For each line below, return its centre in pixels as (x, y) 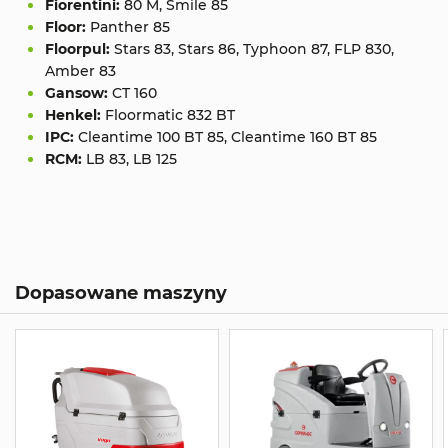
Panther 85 (130, 27)
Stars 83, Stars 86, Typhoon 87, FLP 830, (254, 49)
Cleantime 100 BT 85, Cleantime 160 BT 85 (227, 137)
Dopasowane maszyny (121, 293)
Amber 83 (80, 71)
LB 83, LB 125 (131, 159)
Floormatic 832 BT (170, 115)
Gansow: (76, 93)
